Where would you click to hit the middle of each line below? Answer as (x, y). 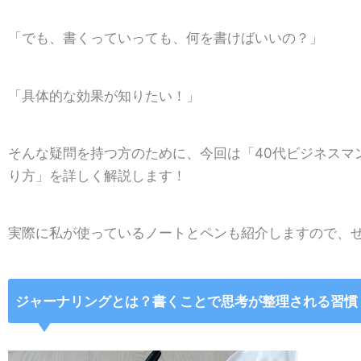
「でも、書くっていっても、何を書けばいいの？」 (168, 38)
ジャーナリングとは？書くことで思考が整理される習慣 (186, 301)
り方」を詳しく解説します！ (99, 175)
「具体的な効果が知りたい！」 (106, 95)
